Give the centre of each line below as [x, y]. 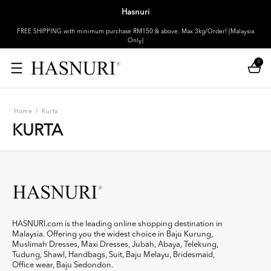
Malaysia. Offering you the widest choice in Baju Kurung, [113, 234]
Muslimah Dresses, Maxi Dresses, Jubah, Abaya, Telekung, [115, 244]
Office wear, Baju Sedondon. [63, 265]
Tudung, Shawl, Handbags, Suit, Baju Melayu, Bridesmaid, [113, 255]
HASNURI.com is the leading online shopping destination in [117, 224]
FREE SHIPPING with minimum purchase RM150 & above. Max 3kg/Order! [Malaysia [135, 31]
